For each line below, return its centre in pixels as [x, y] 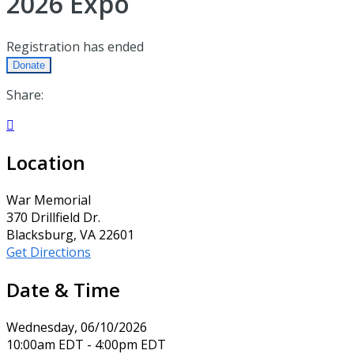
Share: [25, 94]
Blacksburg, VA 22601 [70, 234]
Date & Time [63, 289]
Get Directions [49, 252]
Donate [29, 65]
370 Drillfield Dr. [53, 217]
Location [46, 162]
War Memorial [49, 200]
